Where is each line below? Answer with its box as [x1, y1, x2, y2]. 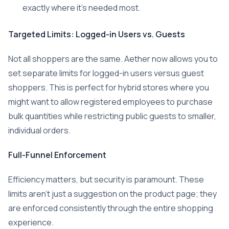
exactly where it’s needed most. [22, 2, 141, 13]
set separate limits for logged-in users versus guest [8, 67, 204, 79]
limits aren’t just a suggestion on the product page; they [8, 188, 217, 199]
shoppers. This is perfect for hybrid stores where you [8, 81, 209, 93]
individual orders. [8, 124, 71, 136]
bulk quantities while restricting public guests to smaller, [8, 110, 216, 122]
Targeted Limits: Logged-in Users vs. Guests [8, 28, 185, 40]
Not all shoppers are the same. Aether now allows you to [8, 53, 218, 64]
